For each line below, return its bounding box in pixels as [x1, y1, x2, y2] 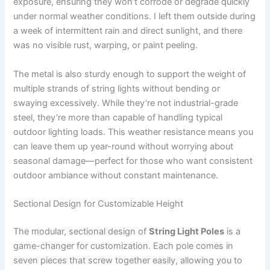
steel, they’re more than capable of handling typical [13, 111, 223, 123]
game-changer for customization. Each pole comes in [13, 240, 234, 251]
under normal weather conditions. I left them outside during [13, 11, 256, 22]
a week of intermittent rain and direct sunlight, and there [13, 25, 243, 37]
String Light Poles [149, 225, 225, 237]
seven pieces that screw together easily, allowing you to [13, 254, 243, 266]
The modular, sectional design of [13, 225, 149, 237]
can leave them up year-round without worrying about [13, 140, 234, 152]
